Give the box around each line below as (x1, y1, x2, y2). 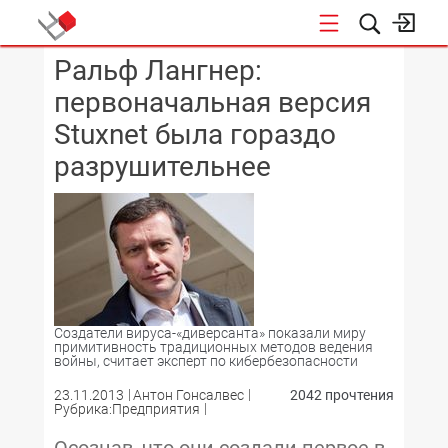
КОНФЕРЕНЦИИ (236, 61, 332, 76)
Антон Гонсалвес (133, 387, 244, 403)
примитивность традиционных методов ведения (54, 339, 373, 355)
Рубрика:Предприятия (54, 401, 200, 417)
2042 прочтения (290, 387, 394, 403)
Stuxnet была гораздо (54, 118, 336, 151)
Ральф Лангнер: (54, 54, 262, 87)
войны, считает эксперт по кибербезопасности (54, 353, 358, 369)
